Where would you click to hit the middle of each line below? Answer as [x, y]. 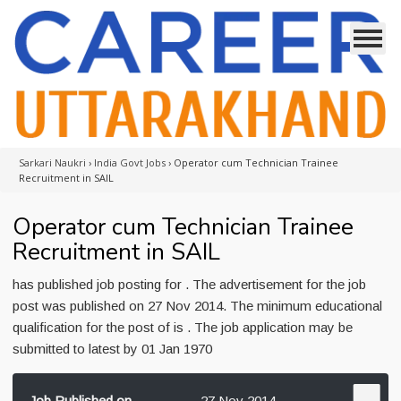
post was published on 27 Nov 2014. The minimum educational [197, 306]
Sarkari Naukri [52, 162]
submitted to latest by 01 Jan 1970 [112, 349]
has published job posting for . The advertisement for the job [189, 284]
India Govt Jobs [130, 162]
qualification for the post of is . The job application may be [183, 327]
